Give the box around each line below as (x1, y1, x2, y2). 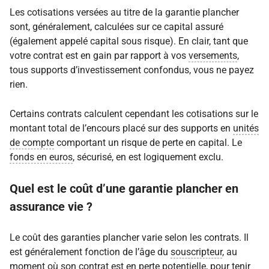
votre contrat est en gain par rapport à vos (10, 49, 189, 61)
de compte (10, 136, 54, 148)
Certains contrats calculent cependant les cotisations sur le (10, 107, 258, 119)
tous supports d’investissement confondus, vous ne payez (10, 64, 254, 76)
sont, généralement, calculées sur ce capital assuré (10, 20, 223, 32)
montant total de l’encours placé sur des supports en (10, 122, 233, 134)
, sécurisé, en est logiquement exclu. (73, 151, 226, 163)
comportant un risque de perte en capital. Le (54, 136, 242, 148)
